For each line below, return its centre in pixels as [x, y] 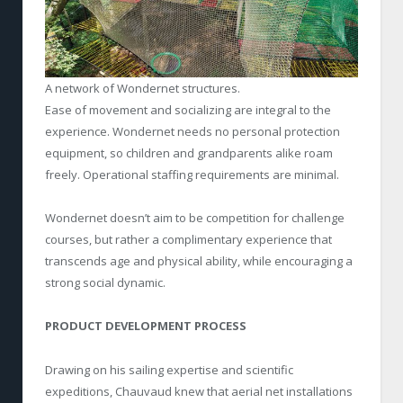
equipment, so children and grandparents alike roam [189, 153]
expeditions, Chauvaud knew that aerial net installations [199, 391]
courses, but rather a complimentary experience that [188, 240]
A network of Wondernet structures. [143, 89]
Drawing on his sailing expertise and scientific [169, 369]
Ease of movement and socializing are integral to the [188, 110]
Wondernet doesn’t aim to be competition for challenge [195, 218]
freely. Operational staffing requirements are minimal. [192, 175]
